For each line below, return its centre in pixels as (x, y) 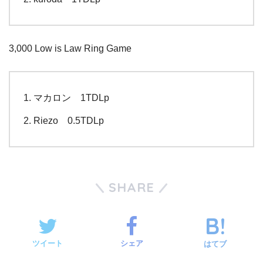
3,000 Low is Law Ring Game (70, 48)
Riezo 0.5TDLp (69, 121)
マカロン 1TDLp (71, 98)
